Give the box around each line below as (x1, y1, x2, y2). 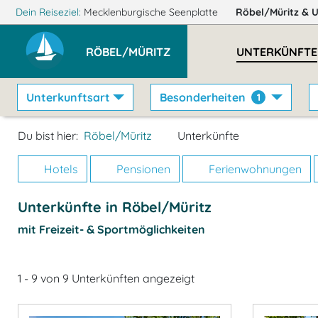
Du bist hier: (18, 128, 78, 143)
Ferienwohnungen (206, 162, 302, 176)
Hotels (41, 162, 78, 176)
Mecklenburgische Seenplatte (83, 6, 221, 18)
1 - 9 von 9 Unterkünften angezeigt (18, 271, 194, 285)
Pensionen (114, 162, 170, 176)
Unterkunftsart (26, 90, 110, 104)
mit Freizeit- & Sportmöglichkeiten (18, 222, 205, 236)
